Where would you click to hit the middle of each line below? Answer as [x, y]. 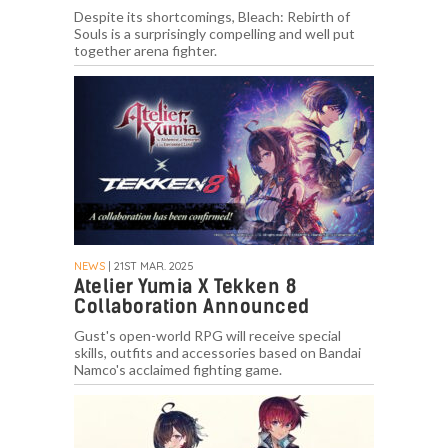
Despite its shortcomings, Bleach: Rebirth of [212, 16]
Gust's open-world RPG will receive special [207, 335]
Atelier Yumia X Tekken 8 [185, 286]
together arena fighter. [145, 50]
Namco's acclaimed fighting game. [178, 369]
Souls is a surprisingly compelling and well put [214, 33]
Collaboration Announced [192, 306]
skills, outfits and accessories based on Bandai [217, 352]
